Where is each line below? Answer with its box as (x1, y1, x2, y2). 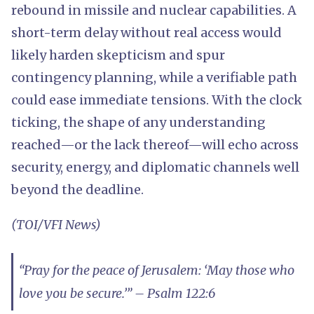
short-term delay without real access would (11, 24, 282, 41)
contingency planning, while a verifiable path (11, 69, 297, 86)
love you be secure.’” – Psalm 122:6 (19, 285, 215, 301)
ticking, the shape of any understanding (11, 114, 266, 130)
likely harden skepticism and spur (11, 46, 225, 63)
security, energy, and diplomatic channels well (11, 158, 299, 175)
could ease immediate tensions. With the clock (11, 91, 302, 108)
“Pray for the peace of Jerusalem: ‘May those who (19, 261, 294, 278)
